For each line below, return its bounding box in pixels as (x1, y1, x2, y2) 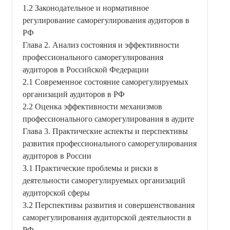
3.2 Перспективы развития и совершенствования (23, 200, 195, 209)
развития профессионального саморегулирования (23, 139, 197, 148)
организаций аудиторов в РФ (23, 89, 125, 99)
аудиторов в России (23, 151, 91, 160)
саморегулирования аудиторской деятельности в (23, 213, 191, 222)
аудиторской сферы (23, 188, 90, 197)
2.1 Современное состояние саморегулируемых (23, 77, 188, 86)
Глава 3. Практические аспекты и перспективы (23, 126, 188, 136)
